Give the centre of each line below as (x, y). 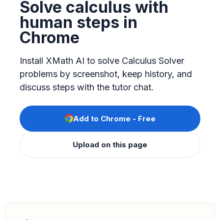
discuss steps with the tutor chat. (87, 87)
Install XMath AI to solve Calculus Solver (102, 60)
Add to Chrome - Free (114, 118)
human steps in (79, 22)
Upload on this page (110, 144)
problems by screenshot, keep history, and (106, 74)
